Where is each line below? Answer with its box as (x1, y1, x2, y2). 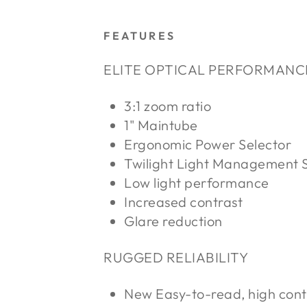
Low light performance (124, 174, 269, 192)
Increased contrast (124, 193, 243, 211)
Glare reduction (124, 212, 223, 230)
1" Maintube (124, 116, 198, 134)
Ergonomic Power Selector (124, 136, 292, 153)
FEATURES (103, 29, 175, 43)
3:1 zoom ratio (124, 97, 212, 115)
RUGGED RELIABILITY (103, 249, 249, 267)
